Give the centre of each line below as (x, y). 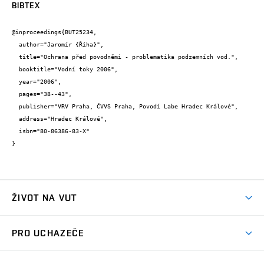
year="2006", (15, 82)
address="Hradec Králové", (15, 119)
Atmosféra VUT (42, 223)
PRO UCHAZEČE (48, 233)
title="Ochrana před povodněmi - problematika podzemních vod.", (15, 57)
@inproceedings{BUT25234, (54, 32)
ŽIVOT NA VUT (44, 198)
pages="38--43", (15, 94)
